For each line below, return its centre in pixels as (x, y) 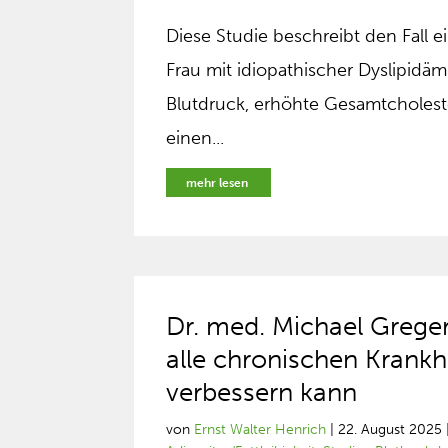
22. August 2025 (390, 429)
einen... (195, 138)
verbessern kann (262, 392)
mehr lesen (217, 183)
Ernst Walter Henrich (260, 429)
